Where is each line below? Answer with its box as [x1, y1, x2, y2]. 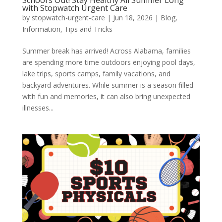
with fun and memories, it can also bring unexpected [22, 91, 190, 101]
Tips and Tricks [64, 24, 112, 34]
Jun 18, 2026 [112, 12, 153, 22]
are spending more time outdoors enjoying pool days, [22, 57, 195, 67]
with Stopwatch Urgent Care [22, 2, 127, 13]
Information [22, 24, 60, 34]
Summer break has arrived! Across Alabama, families [22, 46, 191, 55]
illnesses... [22, 103, 54, 112]
